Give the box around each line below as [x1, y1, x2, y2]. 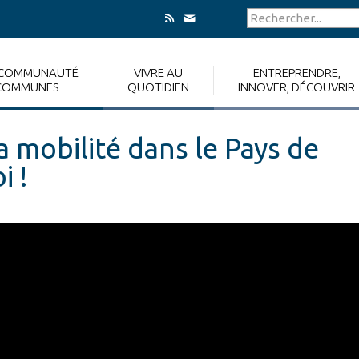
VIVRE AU [134, 66, 183, 79]
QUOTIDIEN [127, 80, 189, 94]
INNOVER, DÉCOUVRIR [238, 80, 355, 94]
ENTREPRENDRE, [252, 66, 341, 79]
